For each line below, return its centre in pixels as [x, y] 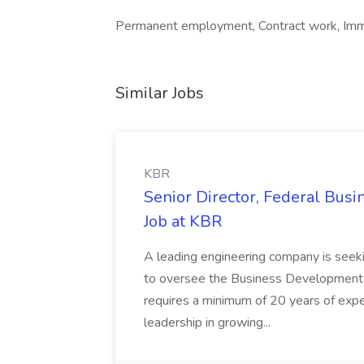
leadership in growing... [207, 323]
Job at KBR [183, 221]
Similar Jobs [160, 93]
